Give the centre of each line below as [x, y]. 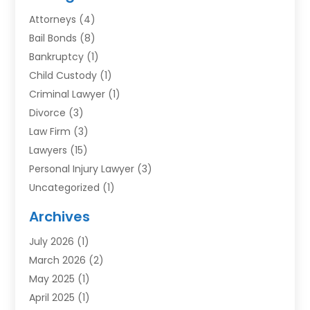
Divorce [48, 112]
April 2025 [52, 297]
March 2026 [58, 260]
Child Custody [63, 75]
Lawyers [48, 150]
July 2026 [52, 241]
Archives [60, 216]
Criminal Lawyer [67, 94]
